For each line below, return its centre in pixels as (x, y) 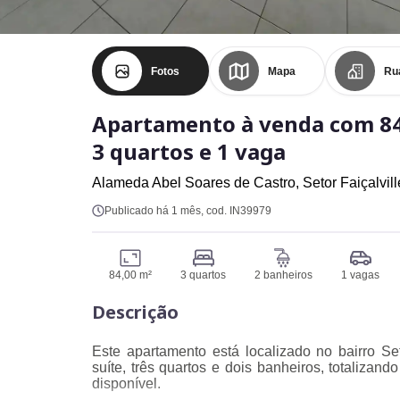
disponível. (126, 383)
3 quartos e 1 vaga (189, 151)
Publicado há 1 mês (153, 211)
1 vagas (360, 275)
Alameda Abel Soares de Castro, (197, 183)
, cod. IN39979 (236, 211)
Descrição (135, 312)
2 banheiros (283, 275)
